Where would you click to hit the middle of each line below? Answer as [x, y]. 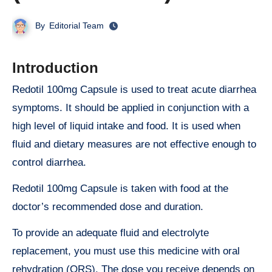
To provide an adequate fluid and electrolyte [110, 233]
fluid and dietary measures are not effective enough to [134, 144]
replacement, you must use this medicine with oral [126, 251]
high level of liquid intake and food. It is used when [126, 126]
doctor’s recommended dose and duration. [108, 207]
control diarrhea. [49, 163]
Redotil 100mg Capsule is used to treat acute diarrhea [16, 90]
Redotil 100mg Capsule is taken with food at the [120, 189]
